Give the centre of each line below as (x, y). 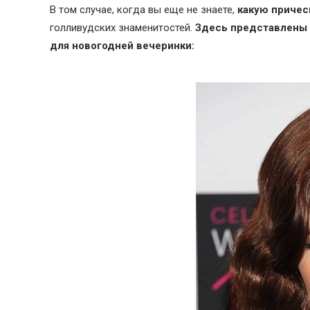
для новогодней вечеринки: (122, 46)
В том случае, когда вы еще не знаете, (144, 10)
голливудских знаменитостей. (122, 28)
